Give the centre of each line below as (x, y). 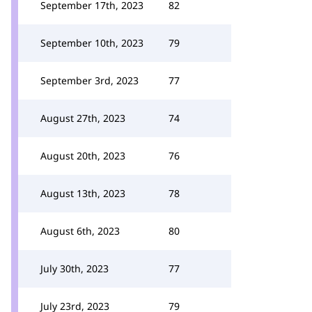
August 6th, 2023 (80, 231)
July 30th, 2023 (75, 268)
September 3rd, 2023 (89, 80)
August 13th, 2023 (83, 193)
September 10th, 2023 (92, 43)
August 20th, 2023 (83, 156)
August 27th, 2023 (83, 118)
